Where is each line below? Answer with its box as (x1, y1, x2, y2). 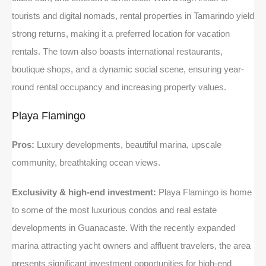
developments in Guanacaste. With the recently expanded (12, 222, 235, 233)
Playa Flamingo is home (156, 186, 252, 197)
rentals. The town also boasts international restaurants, (12, 46, 223, 56)
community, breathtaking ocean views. (12, 157, 160, 167)
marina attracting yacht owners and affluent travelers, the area (12, 240, 251, 251)
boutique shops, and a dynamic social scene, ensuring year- (12, 64, 244, 74)
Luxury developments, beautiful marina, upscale (34, 139, 221, 150)
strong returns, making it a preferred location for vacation (12, 28, 230, 39)
